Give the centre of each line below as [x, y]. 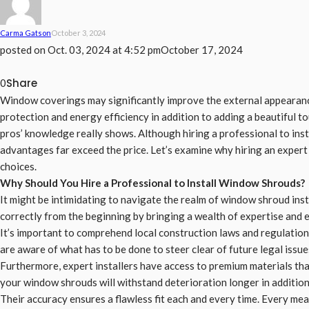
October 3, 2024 [78, 33]
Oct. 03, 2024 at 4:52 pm [104, 50]
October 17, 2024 [202, 50]
